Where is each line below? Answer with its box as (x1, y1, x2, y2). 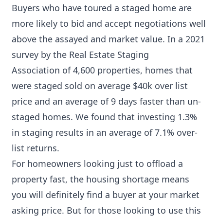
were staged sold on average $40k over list (12, 80, 188, 91)
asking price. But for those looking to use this (12, 204, 201, 216)
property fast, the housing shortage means (12, 173, 189, 185)
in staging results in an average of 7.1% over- (12, 127, 198, 138)
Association (12, 64, 60, 76)
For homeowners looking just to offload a (12, 158, 183, 169)
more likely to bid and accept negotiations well (12, 18, 206, 29)
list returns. (12, 142, 59, 154)
